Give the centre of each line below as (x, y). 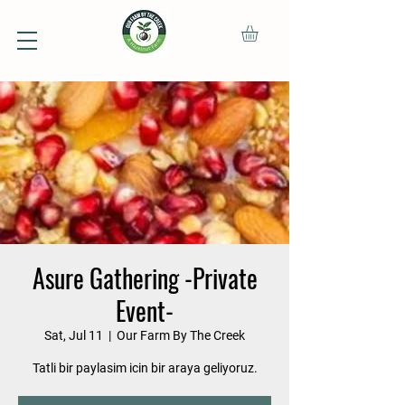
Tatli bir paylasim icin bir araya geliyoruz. (145, 368)
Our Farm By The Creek (181, 336)
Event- (145, 311)
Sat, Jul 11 (74, 336)
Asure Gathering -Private (145, 278)
